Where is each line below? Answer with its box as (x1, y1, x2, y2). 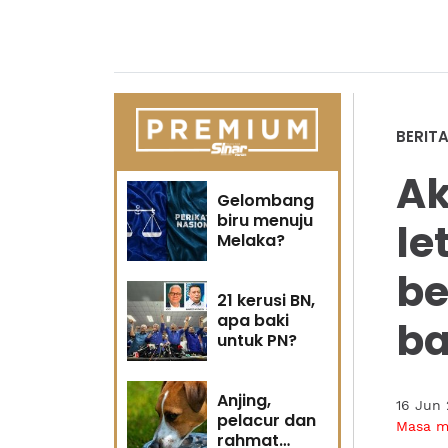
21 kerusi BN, (217, 289, 315, 312)
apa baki (217, 309, 289, 332)
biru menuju (217, 209, 313, 232)
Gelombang (217, 189, 314, 212)
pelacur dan (217, 409, 316, 432)
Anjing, (217, 389, 271, 412)
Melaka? (217, 229, 285, 252)
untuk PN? (217, 329, 297, 352)
